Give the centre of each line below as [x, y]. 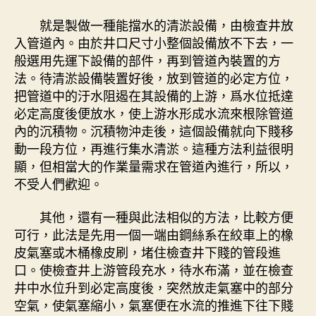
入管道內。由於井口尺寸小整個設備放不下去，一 [154, 42]
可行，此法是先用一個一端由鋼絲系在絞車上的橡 [154, 235]
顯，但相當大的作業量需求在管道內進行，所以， [154, 165]
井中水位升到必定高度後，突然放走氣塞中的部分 [154, 287]
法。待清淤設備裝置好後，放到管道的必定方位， [154, 77]
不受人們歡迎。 [59, 183]
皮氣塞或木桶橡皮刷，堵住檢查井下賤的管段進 [147, 252]
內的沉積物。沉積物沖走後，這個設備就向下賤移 [154, 130]
